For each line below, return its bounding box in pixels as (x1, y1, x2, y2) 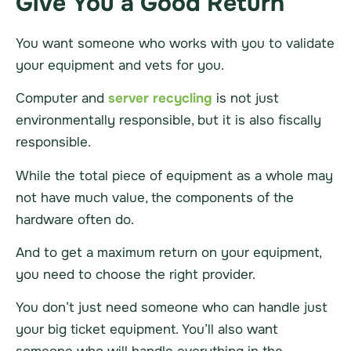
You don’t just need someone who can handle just (16, 299, 327, 317)
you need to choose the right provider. (16, 266, 255, 284)
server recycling (108, 90, 212, 107)
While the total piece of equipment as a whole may (16, 167, 333, 184)
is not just (212, 90, 279, 107)
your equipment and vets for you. (16, 56, 224, 74)
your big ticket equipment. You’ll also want (16, 321, 278, 338)
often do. (74, 211, 134, 228)
